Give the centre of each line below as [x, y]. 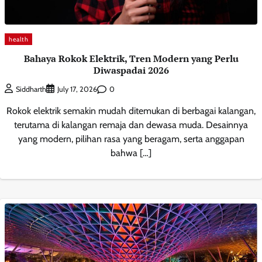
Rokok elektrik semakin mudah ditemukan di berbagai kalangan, [131, 111]
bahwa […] [131, 153]
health [18, 39]
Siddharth [31, 89]
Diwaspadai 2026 [131, 70]
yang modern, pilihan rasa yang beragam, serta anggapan [131, 139]
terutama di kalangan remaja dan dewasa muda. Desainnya [131, 125]
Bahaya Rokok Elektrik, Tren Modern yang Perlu [131, 58]
